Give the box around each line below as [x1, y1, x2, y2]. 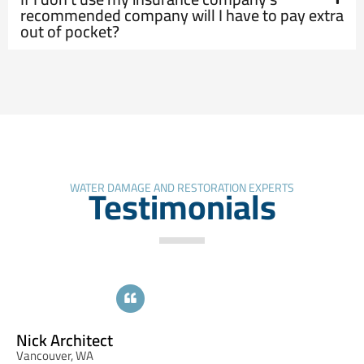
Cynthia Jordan [237, 325, 340, 356]
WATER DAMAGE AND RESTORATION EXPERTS [70, 177, 294, 199]
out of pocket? [20, 16, 119, 47]
